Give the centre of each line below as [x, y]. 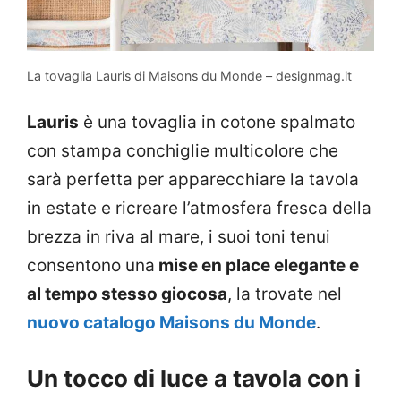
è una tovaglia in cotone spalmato [217, 122]
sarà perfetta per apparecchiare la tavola [193, 179]
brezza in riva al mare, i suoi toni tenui [179, 236]
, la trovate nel [285, 294]
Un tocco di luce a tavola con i [194, 379]
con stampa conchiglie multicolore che [183, 150]
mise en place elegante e [257, 265]
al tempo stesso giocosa [127, 294]
